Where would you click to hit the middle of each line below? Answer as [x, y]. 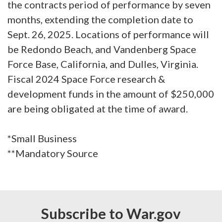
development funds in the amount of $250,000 [111, 93]
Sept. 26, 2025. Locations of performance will [108, 34]
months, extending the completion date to [100, 19]
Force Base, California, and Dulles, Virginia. [103, 64]
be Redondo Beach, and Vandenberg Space [102, 49]
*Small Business [42, 138]
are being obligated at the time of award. [99, 108]
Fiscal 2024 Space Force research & [86, 79]
